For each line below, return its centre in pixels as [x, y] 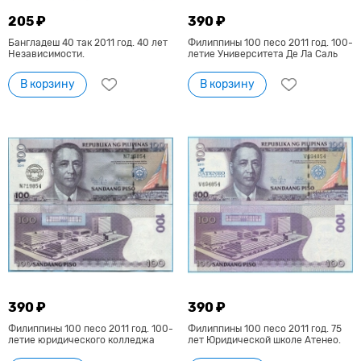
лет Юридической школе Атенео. [264, 340]
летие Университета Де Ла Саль [262, 54]
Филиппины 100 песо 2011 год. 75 [264, 328]
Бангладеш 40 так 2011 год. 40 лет [88, 43]
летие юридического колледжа [81, 340]
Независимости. [46, 54]
